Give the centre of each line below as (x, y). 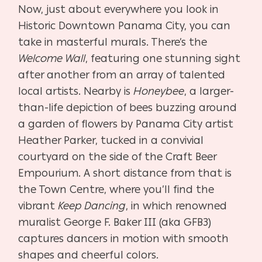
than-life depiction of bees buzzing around (128, 108)
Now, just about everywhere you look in (119, 9)
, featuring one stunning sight (163, 58)
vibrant (38, 206)
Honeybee (159, 91)
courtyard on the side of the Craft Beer (118, 157)
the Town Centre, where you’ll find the (116, 189)
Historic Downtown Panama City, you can (125, 26)
